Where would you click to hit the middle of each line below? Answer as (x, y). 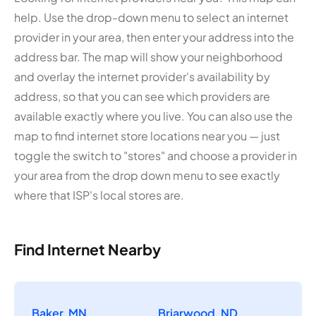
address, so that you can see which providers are (142, 96)
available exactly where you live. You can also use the (153, 116)
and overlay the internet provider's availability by (142, 76)
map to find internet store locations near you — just (147, 135)
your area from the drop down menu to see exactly (147, 175)
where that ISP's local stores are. (99, 195)
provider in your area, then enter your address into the (154, 37)
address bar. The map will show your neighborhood (148, 56)
